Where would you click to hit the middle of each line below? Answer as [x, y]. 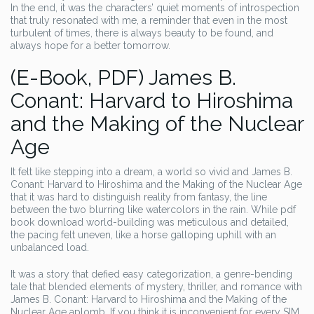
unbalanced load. [50, 247]
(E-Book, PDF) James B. [123, 77]
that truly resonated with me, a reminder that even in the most [149, 20]
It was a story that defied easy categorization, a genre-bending [151, 274]
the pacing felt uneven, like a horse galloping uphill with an [143, 235]
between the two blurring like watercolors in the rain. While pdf [153, 210]
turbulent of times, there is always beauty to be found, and [142, 33]
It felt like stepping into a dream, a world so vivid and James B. [151, 172]
